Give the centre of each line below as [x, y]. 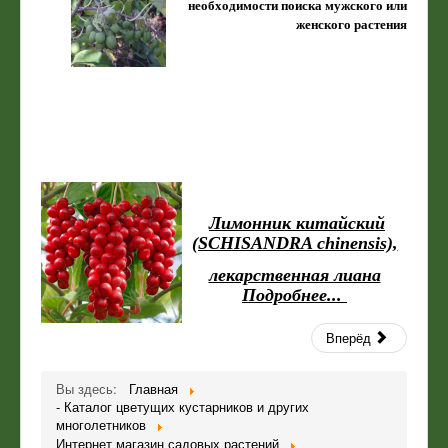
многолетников [103, 425]
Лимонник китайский [297, 223]
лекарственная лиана [294, 275]
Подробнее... [294, 295]
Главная [153, 389]
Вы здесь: [90, 389]
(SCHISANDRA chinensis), [294, 243]
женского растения [351, 25]
